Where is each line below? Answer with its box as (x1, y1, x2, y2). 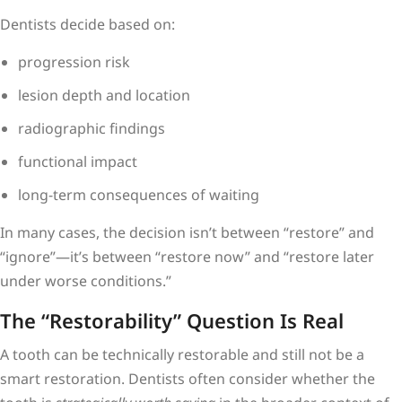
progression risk (18, 51, 130, 72)
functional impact (18, 151, 137, 171)
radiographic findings (18, 118, 165, 138)
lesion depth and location (18, 84, 190, 105)
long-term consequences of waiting (18, 184, 259, 205)
